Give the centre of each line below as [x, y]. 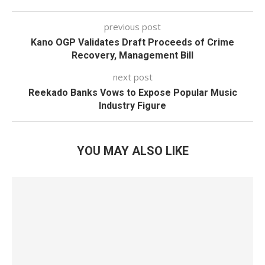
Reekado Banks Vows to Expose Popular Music [132, 93]
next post [132, 77]
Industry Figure [132, 106]
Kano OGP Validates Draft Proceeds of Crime [132, 42]
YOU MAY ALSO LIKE [132, 151]
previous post [132, 27]
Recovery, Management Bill [132, 55]
